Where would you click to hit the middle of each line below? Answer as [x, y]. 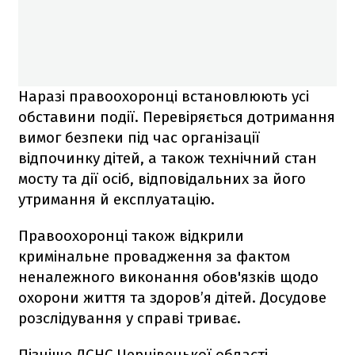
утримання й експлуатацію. [116, 200]
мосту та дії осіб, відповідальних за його [162, 179]
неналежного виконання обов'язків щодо [168, 277]
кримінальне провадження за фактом [154, 257]
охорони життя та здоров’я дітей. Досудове [172, 298]
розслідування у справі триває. [130, 319]
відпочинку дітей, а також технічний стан [168, 158]
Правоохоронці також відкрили [131, 236]
